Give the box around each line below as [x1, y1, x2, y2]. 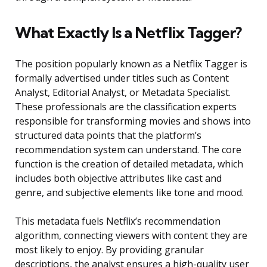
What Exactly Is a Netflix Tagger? [15, 23, 241, 43]
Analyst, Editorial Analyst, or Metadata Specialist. [15, 86, 231, 100]
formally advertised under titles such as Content [15, 72, 229, 85]
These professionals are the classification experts [15, 100, 237, 114]
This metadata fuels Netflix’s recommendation [15, 215, 221, 228]
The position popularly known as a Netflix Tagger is [15, 57, 247, 71]
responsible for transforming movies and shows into [15, 114, 251, 128]
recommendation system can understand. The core [15, 143, 241, 157]
